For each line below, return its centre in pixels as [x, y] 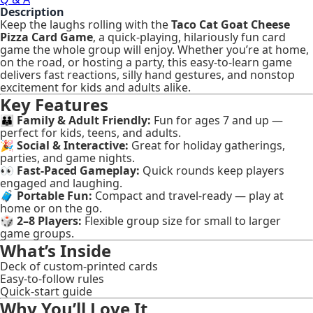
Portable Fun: [54, 195]
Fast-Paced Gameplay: [78, 170]
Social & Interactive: [73, 145]
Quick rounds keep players [212, 170]
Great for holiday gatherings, [207, 145]
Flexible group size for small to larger [181, 220]
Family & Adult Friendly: [84, 120]
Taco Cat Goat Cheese [231, 24]
